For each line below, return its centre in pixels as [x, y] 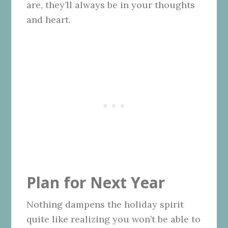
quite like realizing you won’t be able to [114, 219]
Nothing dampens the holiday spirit [105, 205]
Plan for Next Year [96, 183]
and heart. [49, 20]
